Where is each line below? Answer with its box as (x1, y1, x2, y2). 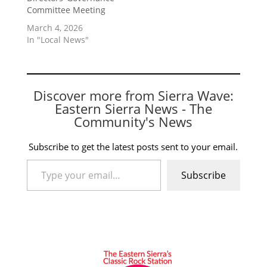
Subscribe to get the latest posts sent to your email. (29, 140, 238, 153)
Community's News (74, 112, 193, 131)
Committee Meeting (26, 4, 105, 15)
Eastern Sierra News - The (54, 99, 212, 117)
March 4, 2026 (26, 21, 83, 33)
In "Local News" (26, 33, 89, 45)
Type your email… (26, 153, 55, 164)
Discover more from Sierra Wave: (33, 86, 234, 104)
